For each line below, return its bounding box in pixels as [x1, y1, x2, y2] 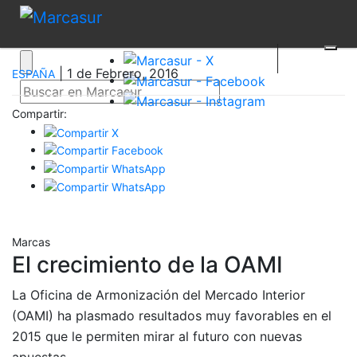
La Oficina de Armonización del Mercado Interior [12, 286, 305, 303]
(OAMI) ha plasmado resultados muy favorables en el [12, 307, 331, 324]
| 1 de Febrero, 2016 [55, 65, 178, 81]
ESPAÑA [12, 67, 55, 80]
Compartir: [12, 107, 67, 120]
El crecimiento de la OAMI [12, 250, 283, 278]
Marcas [12, 234, 50, 249]
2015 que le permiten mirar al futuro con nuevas [12, 328, 302, 344]
